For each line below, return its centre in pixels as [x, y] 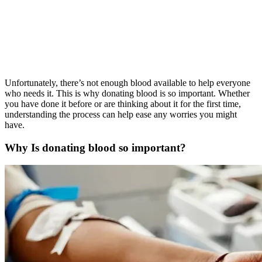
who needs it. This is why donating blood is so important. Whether [127, 93]
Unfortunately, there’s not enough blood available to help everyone [127, 82]
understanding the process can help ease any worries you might [121, 114]
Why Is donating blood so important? [95, 147]
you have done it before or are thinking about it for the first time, [123, 104]
